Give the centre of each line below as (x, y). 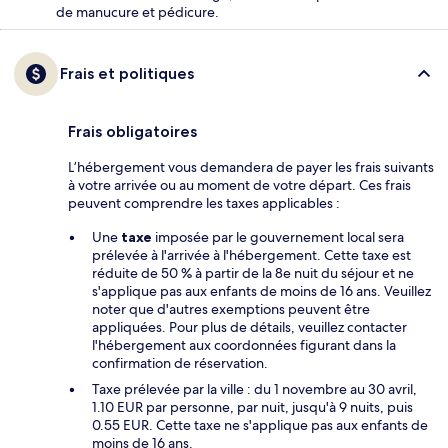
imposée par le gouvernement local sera (278, 236)
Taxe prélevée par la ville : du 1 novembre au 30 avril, (254, 388)
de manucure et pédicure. (137, 11)
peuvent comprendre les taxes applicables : (204, 202)
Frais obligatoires (132, 131)
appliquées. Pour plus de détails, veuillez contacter (249, 326)
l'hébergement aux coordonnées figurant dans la (244, 344)
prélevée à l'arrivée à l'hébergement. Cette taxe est (251, 254)
